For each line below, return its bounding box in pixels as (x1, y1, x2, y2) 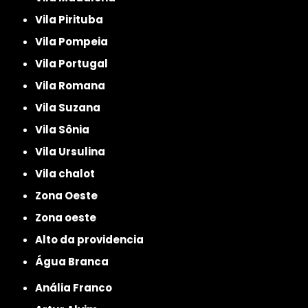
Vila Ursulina (43, 144, 106, 159)
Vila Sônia (43, 122, 90, 137)
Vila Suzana (43, 100, 101, 115)
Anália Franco (43, 280, 113, 295)
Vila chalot (43, 166, 96, 181)
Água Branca (43, 254, 109, 269)
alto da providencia (43, 232, 144, 247)
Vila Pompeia (43, 34, 109, 49)
